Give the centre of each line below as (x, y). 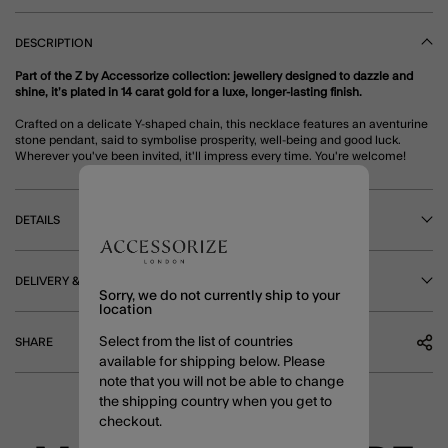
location (125, 309)
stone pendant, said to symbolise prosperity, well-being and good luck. (208, 139)
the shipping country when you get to (215, 401)
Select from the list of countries (196, 341)
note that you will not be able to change (221, 381)
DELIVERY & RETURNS (76, 280)
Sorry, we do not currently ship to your (219, 295)
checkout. (130, 421)
